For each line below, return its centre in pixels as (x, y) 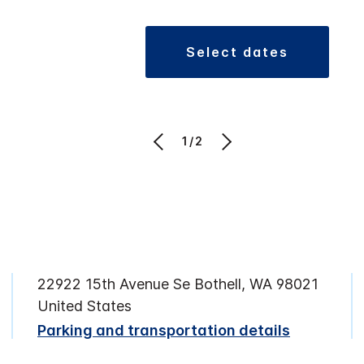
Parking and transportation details (164, 331)
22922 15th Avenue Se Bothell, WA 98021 (178, 284)
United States (84, 306)
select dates (242, 52)
